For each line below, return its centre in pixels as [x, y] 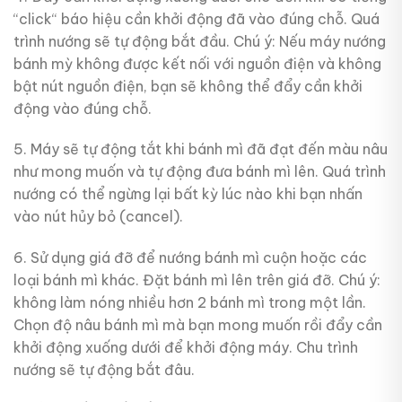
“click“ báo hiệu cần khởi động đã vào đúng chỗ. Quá [197, 18]
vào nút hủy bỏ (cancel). [98, 217]
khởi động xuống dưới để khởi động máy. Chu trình [186, 348]
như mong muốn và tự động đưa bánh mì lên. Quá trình [200, 172]
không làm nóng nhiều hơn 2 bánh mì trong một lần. [190, 303]
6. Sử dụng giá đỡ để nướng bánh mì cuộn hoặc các [190, 258]
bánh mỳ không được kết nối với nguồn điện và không [197, 63]
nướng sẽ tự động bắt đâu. [104, 370]
